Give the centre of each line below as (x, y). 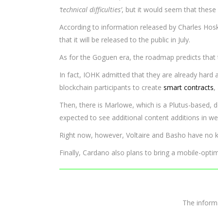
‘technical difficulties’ (91, 9)
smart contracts (189, 87)
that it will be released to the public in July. (125, 40)
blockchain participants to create (111, 87)
